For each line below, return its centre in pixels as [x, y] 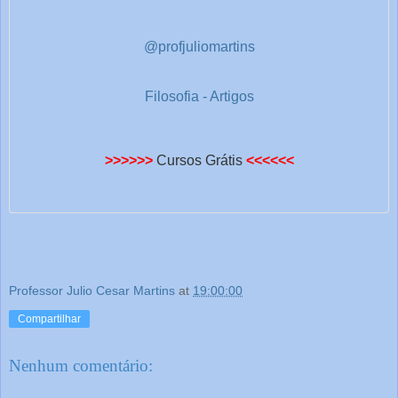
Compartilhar [49, 318]
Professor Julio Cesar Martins [92, 290]
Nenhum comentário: [81, 365]
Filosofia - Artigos [199, 97]
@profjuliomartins [199, 47]
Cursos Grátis [199, 160]
